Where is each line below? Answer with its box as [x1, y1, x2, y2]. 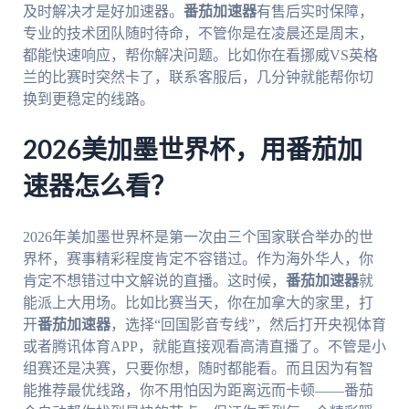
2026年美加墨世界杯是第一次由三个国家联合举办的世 [22, 228, 373, 245]
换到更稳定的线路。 [22, 91, 154, 108]
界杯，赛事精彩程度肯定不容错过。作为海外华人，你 [22, 250, 373, 267]
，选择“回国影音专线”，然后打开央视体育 [110, 316, 386, 332]
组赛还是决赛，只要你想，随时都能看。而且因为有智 [22, 360, 373, 376]
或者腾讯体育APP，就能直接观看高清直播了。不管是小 [22, 338, 386, 354]
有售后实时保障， [256, 4, 373, 20]
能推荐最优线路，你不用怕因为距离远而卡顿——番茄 [22, 382, 373, 398]
